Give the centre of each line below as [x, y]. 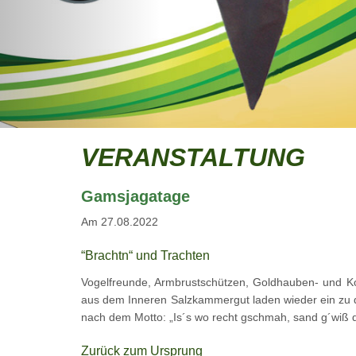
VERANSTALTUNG [193, 157]
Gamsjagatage [135, 196]
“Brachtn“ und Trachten [145, 255]
